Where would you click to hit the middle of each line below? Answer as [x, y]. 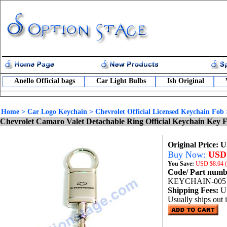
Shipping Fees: [194, 190]
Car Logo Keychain [57, 112]
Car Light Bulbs [121, 81]
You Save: [182, 164]
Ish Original [186, 81]
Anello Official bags [45, 81]
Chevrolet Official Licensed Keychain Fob [160, 112]
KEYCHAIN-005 [197, 181]
